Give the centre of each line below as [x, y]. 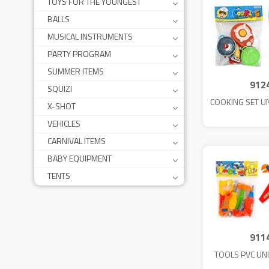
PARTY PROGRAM [79, 54]
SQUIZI [60, 89]
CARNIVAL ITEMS [77, 141]
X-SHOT [62, 106]
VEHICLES [64, 123]
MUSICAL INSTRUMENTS [90, 36]
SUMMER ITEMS [76, 71]
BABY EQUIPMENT [80, 158]
